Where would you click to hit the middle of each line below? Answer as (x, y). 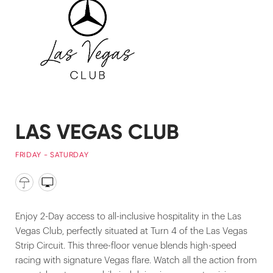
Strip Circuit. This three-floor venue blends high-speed (126, 246)
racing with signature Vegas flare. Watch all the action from (136, 260)
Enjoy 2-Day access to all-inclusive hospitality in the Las (128, 216)
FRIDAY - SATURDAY (52, 154)
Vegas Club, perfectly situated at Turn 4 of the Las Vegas (131, 231)
